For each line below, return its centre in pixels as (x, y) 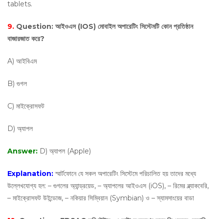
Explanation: (31, 174)
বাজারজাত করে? (26, 39)
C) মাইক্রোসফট (26, 106)
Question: (36, 26)
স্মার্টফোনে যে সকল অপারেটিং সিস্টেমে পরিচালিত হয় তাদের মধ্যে (126, 174)
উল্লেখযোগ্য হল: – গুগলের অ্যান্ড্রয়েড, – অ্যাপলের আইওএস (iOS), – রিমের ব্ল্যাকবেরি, (108, 186)
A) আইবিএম (23, 61)
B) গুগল (17, 84)
